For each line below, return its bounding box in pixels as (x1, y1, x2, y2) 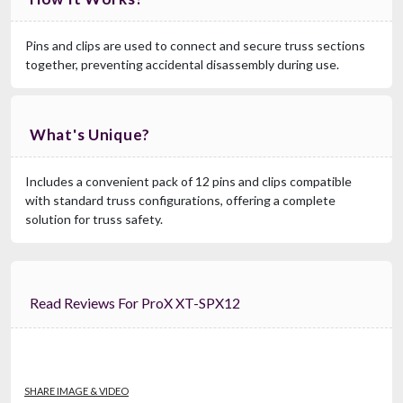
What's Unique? (30, 124, 151, 144)
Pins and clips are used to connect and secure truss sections (25, 37, 365, 53)
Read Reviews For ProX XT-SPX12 (118, 293, 240, 311)
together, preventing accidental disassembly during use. (25, 56, 339, 72)
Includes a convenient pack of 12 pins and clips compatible (25, 173, 352, 189)
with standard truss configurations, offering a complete (25, 192, 336, 208)
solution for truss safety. (25, 210, 163, 227)
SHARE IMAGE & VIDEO (24, 384, 129, 397)
